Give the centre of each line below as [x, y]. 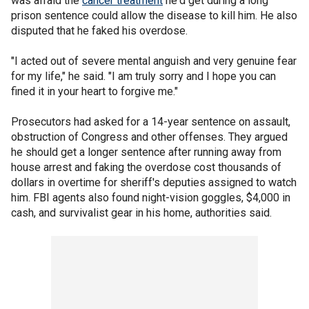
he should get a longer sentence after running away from [146, 152]
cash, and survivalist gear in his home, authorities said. [141, 213]
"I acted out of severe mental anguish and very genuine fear [154, 61]
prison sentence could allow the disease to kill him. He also [154, 16]
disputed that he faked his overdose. [99, 31]
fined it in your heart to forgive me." [94, 91]
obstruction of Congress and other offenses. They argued [149, 137]
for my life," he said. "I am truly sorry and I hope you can [143, 76]
